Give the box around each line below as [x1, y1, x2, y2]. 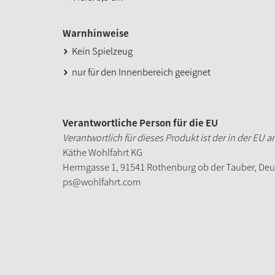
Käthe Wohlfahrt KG [63, 145, 142, 159]
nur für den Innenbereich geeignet [72, 64, 211, 79]
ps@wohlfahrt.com [63, 174, 141, 188]
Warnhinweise [63, 26, 129, 40]
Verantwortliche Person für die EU [63, 115, 218, 130]
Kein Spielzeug [72, 44, 133, 58]
